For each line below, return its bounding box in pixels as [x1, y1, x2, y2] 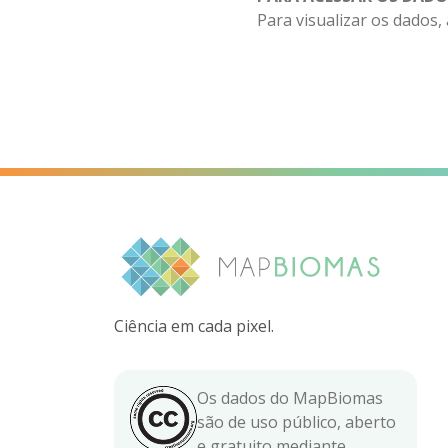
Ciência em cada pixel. [114, 314, 274, 337]
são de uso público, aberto [197, 410, 396, 433]
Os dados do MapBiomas [197, 386, 383, 409]
